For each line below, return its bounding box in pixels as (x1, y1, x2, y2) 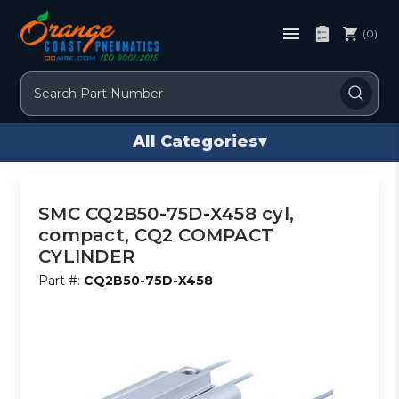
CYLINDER (38, 245, 136, 267)
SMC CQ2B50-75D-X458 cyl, (38, 202, 295, 224)
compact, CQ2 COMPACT (38, 224, 274, 246)
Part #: (38, 272, 85, 289)
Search (21, 72, 65, 89)
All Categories (133, 132, 258, 152)
